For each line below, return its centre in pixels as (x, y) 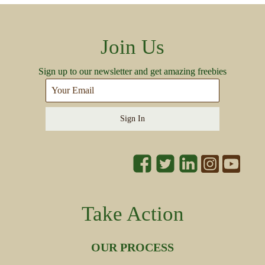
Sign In (132, 119)
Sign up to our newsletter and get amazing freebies (132, 72)
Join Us (132, 47)
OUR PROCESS (132, 248)
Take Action (132, 214)
